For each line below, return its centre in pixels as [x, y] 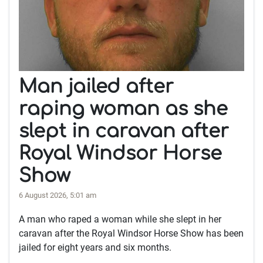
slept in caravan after [124, 131]
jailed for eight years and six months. [95, 248]
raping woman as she [123, 109]
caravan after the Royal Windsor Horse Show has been [131, 234]
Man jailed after [96, 87]
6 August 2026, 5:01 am [58, 195]
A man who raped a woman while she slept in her [120, 220]
